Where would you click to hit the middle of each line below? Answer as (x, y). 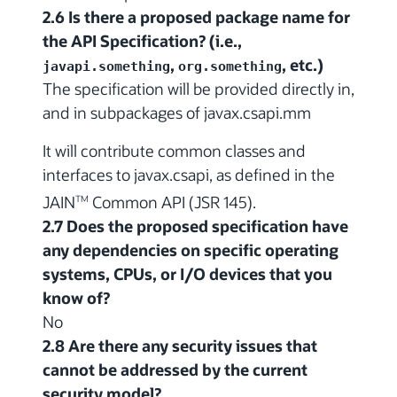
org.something (230, 66)
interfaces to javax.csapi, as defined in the (189, 175)
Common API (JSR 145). (172, 202)
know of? (76, 298)
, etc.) (303, 65)
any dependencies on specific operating (191, 250)
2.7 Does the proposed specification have (195, 226)
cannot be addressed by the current (175, 370)
